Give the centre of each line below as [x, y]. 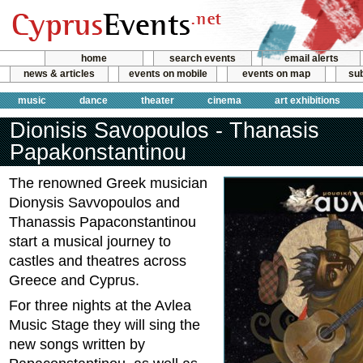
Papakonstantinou [98, 152]
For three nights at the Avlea [100, 305]
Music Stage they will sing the [105, 325]
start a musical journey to [90, 241]
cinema [224, 100]
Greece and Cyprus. [74, 280]
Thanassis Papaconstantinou [102, 222]
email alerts [311, 58]
